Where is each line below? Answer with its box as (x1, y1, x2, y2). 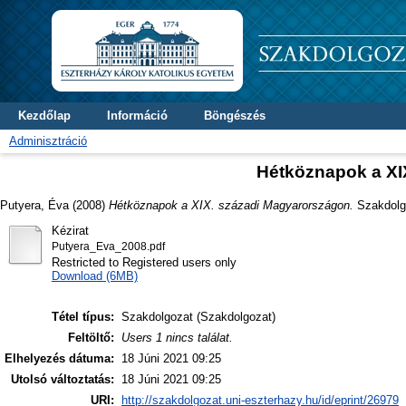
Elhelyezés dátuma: (5, 352, 114, 366)
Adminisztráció (9, 134, 87, 148)
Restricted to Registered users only (51, 255, 237, 269)
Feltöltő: (68, 331, 114, 345)
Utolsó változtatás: (11, 372, 114, 387)
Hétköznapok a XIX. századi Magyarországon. (109, 198, 353, 212)
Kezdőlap (18, 109, 71, 122)
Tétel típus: (52, 310, 114, 324)
